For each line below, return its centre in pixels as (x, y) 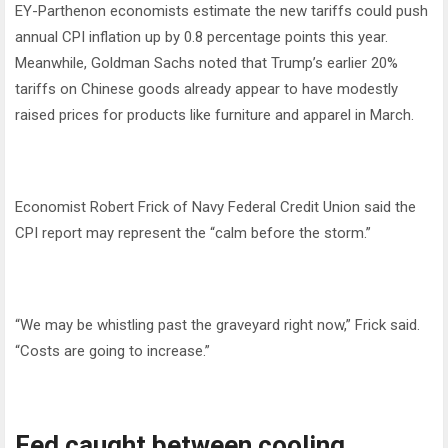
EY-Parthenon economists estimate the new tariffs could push (221, 11)
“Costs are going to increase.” (112, 351)
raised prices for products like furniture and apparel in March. (214, 115)
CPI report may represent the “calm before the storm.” (193, 233)
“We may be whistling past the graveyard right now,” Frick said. (217, 325)
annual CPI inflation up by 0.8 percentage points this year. (201, 37)
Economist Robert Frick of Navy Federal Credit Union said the (215, 207)
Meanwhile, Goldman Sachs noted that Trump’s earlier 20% (206, 63)
